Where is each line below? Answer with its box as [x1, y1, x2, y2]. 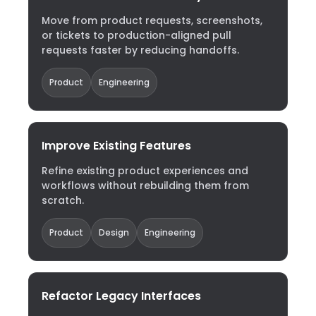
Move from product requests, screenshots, [42, 13, 262, 28]
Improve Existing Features [42, 138, 191, 154]
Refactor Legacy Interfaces [42, 288, 201, 304]
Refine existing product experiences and [42, 164, 248, 178]
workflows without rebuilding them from [42, 178, 249, 193]
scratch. [42, 193, 84, 207]
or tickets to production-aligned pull [42, 28, 231, 42]
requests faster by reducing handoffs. [42, 43, 239, 57]
